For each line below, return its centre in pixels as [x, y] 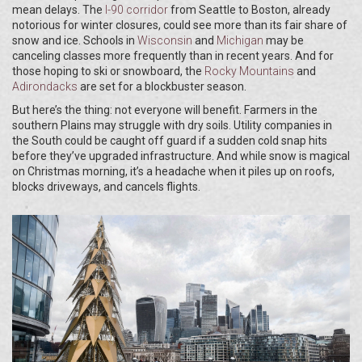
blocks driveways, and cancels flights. [106, 187]
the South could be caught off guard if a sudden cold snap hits [170, 141]
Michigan [240, 41]
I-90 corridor [137, 10]
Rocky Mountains [249, 72]
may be [284, 41]
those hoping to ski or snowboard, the [108, 72]
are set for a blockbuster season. [162, 87]
